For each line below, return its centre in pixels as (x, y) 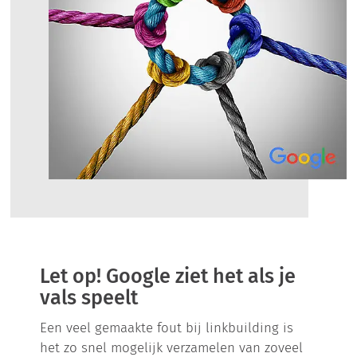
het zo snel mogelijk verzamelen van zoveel (172, 347)
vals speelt (89, 297)
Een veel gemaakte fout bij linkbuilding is (167, 327)
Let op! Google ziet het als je (168, 276)
